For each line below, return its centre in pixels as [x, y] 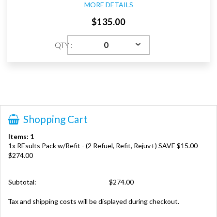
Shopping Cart [54, 119]
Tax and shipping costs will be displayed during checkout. [93, 201]
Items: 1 [21, 136]
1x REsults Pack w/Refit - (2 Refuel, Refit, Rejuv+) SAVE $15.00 [103, 146]
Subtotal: [22, 182]
